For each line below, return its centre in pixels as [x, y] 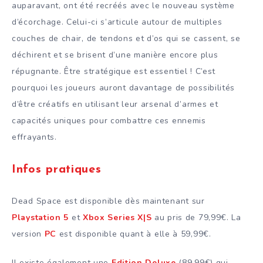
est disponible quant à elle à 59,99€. [134, 234]
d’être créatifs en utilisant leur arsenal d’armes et [115, 104]
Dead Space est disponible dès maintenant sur [108, 201]
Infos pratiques [57, 170]
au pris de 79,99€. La [196, 217]
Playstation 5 [41, 217]
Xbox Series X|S [117, 217]
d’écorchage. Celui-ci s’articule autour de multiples [117, 22]
